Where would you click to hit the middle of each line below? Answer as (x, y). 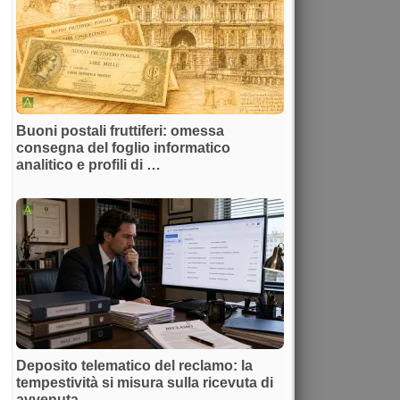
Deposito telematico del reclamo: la (134, 365)
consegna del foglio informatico (123, 147)
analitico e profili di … (88, 164)
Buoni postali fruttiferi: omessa (120, 130)
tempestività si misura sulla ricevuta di (145, 382)
